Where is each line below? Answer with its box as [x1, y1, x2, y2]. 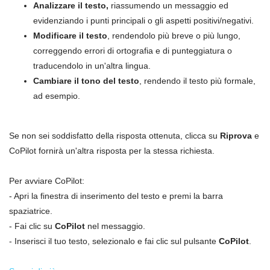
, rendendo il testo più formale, [139, 76, 256, 86]
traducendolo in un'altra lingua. [33, 61, 151, 71]
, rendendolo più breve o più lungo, [107, 31, 240, 41]
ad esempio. [33, 91, 80, 101]
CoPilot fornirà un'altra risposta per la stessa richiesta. [9, 146, 215, 156]
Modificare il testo [33, 31, 107, 41]
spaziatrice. [9, 206, 52, 216]
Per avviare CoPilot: [9, 176, 84, 186]
